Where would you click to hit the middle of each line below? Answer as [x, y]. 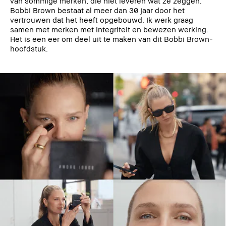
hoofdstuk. [29, 48]
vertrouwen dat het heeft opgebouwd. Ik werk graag [102, 19]
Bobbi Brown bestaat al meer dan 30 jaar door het [97, 10]
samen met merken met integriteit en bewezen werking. [109, 29]
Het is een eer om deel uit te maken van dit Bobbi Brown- [111, 39]
